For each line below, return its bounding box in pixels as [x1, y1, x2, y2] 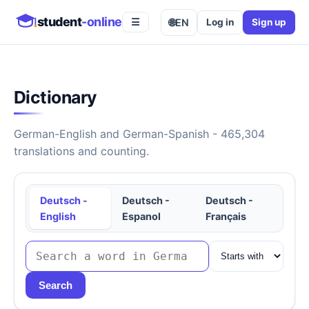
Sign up [252, 16, 286, 28]
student [37, 14, 82, 29]
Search [39, 279, 72, 292]
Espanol [121, 210, 161, 223]
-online [81, 14, 122, 29]
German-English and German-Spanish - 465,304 [14, 127, 265, 141]
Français [206, 210, 247, 223]
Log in [206, 16, 234, 28]
